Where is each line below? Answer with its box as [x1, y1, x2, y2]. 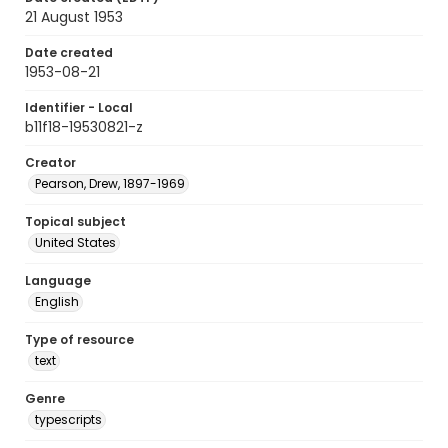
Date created [25, 44, 113, 61]
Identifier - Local [25, 99, 133, 116]
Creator [25, 154, 76, 171]
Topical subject [25, 213, 126, 230]
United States [35, 234, 116, 251]
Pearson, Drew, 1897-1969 [35, 175, 185, 192]
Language [25, 272, 91, 289]
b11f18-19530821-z [25, 117, 143, 137]
